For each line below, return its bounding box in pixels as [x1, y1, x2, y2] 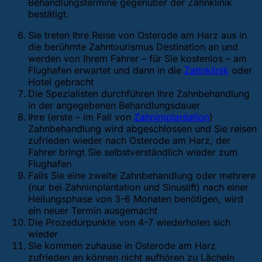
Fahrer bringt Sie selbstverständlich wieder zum [28, 146, 237, 158]
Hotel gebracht [28, 76, 94, 88]
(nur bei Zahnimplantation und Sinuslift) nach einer [28, 181, 249, 194]
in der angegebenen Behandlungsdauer [28, 99, 200, 112]
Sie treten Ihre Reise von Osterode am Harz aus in [28, 29, 247, 42]
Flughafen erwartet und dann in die [28, 64, 184, 77]
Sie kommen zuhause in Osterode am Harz [28, 240, 216, 252]
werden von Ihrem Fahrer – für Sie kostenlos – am [28, 53, 247, 65]
